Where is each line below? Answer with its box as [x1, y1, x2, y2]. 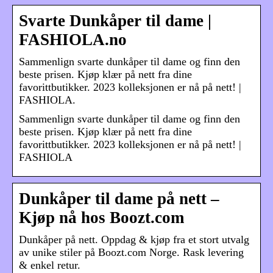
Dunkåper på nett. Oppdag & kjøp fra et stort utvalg [19, 233, 249, 246]
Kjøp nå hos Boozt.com [19, 208, 184, 227]
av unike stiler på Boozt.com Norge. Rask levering [19, 246, 244, 259]
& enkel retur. [19, 259, 80, 272]
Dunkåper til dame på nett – [19, 190, 219, 208]
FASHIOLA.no [19, 30, 127, 49]
